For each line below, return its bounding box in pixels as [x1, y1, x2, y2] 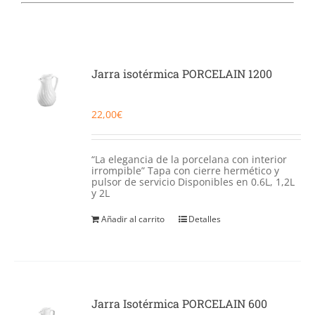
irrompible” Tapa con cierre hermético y [91, 164, 280, 177]
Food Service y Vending [17, 41, 139, 57]
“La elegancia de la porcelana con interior [91, 153, 288, 166]
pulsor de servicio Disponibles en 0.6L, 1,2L [91, 175, 295, 188]
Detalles [188, 213, 221, 225]
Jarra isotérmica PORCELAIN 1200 [91, 66, 273, 81]
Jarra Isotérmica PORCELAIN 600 [91, 296, 268, 311]
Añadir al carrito [101, 213, 165, 225]
